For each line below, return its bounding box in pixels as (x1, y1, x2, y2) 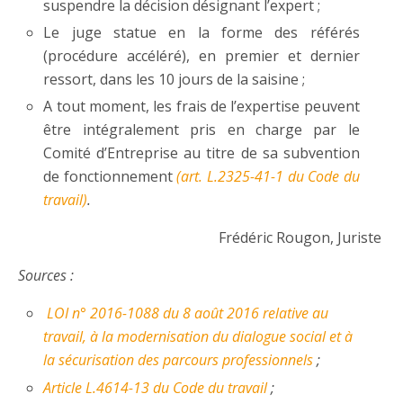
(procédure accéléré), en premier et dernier (43, 46, 360, 67)
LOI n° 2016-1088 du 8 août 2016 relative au (43, 303, 329, 324)
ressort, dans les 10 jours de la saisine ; (43, 69, 306, 90)
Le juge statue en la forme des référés (43, 22, 360, 43)
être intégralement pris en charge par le (43, 120, 360, 140)
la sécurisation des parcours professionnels (43, 350, 318, 371)
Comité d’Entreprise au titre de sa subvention (43, 143, 360, 164)
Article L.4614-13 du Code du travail (43, 377, 272, 398)
